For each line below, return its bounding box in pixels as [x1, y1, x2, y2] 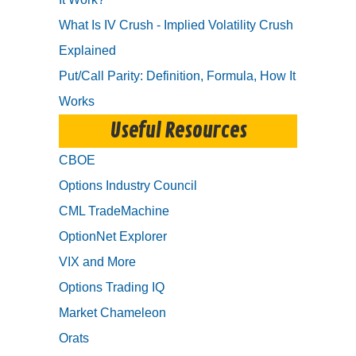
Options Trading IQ [59, 281, 164, 295]
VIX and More [59, 255, 136, 269]
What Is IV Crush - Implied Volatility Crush [59, 18, 293, 33]
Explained [59, 44, 116, 58]
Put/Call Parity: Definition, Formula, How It [59, 69, 296, 83]
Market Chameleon [59, 306, 166, 320]
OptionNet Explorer [59, 230, 167, 244]
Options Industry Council [59, 179, 197, 193]
